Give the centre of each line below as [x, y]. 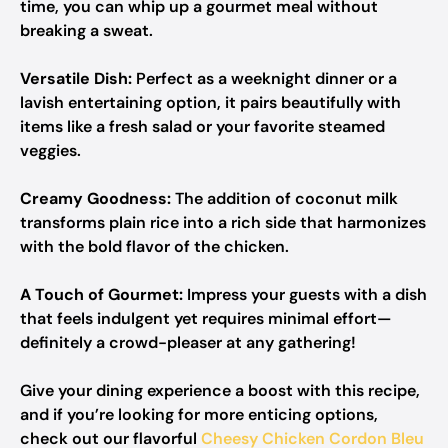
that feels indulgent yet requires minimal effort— [205, 318]
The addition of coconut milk [284, 198]
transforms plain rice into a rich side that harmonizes [223, 222]
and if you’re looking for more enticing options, [199, 414]
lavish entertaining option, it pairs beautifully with [210, 102]
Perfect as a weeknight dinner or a [264, 78]
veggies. [50, 150]
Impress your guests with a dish [305, 294]
